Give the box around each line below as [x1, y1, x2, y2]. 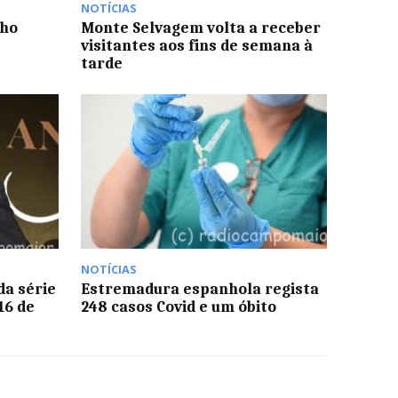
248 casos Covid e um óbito [80, 298, 276, 316]
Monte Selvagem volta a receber [80, 18, 321, 36]
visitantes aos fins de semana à [80, 36, 313, 54]
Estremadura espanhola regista [80, 280, 319, 298]
